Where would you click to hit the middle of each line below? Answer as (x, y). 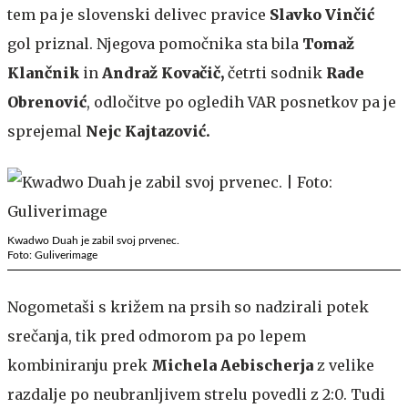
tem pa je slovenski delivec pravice (138, 14)
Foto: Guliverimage (52, 255)
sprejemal (46, 131)
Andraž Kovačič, (163, 72)
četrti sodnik (275, 72)
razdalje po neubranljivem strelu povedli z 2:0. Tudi (196, 394)
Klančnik (43, 72)
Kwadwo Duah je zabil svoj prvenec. (93, 240)
